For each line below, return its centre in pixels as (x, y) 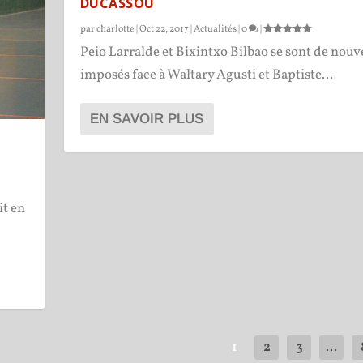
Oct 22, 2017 (164, 30)
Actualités (215, 30)
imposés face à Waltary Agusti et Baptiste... (206, 75)
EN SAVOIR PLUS (146, 119)
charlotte (115, 30)
